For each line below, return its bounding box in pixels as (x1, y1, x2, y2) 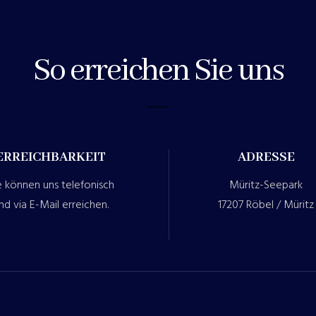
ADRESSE (237, 148, 295, 166)
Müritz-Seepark (229, 176, 303, 195)
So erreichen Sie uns (32, 51, 284, 91)
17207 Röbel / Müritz (218, 195, 314, 214)
